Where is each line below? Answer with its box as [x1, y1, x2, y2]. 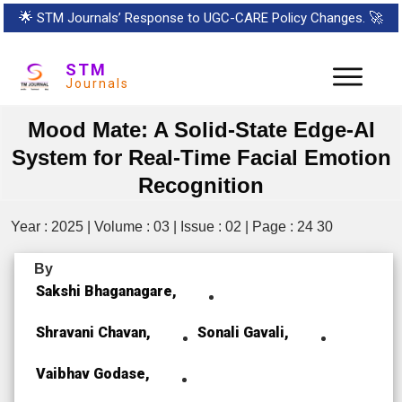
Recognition [138, 172, 264, 197]
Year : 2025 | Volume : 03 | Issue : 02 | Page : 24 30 [11, 218, 333, 234]
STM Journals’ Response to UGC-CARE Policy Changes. [37, 10, 365, 26]
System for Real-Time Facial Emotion [11, 144, 391, 170]
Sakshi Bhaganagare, [36, 282, 177, 300]
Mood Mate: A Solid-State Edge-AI [27, 117, 375, 142]
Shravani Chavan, [36, 323, 151, 341]
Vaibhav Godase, [36, 364, 150, 382]
